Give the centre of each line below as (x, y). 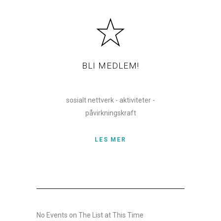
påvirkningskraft (110, 113)
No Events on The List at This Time (90, 215)
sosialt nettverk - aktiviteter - (110, 100)
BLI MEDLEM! (110, 66)
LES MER (110, 140)
